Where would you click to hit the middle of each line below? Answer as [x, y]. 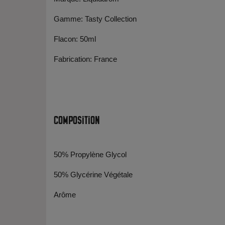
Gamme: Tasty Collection [95, 19]
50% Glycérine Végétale [93, 175]
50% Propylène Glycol [90, 154]
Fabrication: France [85, 59]
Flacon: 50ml [75, 39]
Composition [77, 119]
